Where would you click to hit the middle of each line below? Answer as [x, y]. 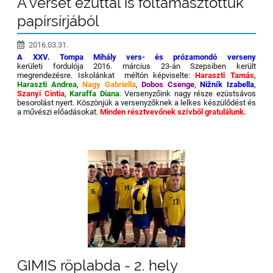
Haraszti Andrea [47, 84]
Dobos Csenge [168, 84]
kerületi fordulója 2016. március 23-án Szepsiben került [136, 66]
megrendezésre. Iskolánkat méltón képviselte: [106, 75]
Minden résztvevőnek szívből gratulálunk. [173, 112]
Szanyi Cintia [41, 93]
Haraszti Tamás [225, 75]
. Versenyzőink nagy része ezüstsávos [187, 93]
